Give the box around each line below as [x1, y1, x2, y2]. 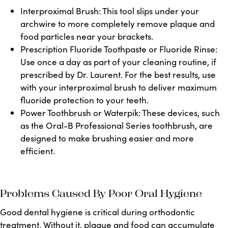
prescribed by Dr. [20, 69, 88, 80]
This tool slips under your [101, 5, 199, 17]
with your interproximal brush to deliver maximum [20, 81, 217, 93]
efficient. [20, 145, 55, 157]
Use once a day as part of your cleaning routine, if [20, 56, 216, 68]
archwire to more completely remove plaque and [20, 18, 215, 30]
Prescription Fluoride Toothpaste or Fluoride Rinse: [20, 43, 217, 55]
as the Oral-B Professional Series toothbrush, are [20, 120, 213, 131]
